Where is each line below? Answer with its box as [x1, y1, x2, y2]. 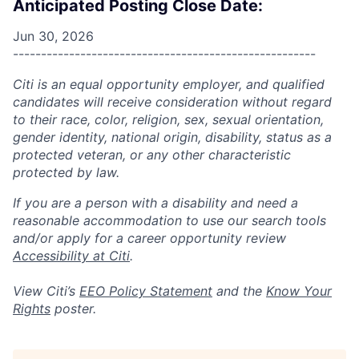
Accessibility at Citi [13, 248, 130, 264]
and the [212, 283, 266, 299]
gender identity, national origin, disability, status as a [13, 129, 332, 145]
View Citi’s [13, 283, 79, 299]
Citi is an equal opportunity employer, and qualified [13, 76, 325, 92]
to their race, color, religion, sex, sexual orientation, [13, 111, 324, 127]
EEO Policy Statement [79, 283, 212, 299]
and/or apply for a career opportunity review [13, 230, 286, 246]
